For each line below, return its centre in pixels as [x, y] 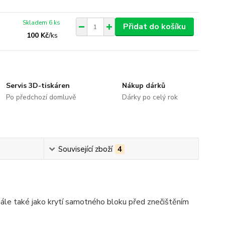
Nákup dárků [143, 86]
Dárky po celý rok [150, 97]
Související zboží [85, 149]
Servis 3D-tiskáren [38, 86]
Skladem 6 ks [42, 23]
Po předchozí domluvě [41, 97]
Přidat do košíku [154, 27]
